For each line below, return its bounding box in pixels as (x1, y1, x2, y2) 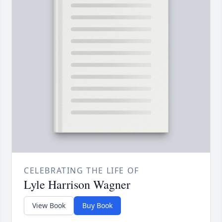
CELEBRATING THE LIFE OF (24, 165, 139, 176)
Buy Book (82, 201, 112, 211)
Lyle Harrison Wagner (24, 176, 130, 193)
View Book (32, 201, 65, 211)
